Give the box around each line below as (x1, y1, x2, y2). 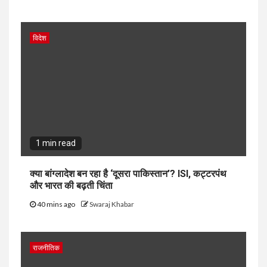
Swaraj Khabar (89, 199, 134, 209)
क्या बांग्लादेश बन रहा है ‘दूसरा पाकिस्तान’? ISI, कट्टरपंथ (30, 167, 226, 179)
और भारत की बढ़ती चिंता (30, 179, 113, 191)
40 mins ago (36, 199, 76, 209)
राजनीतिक (33, 243, 60, 252)
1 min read (36, 138, 76, 148)
